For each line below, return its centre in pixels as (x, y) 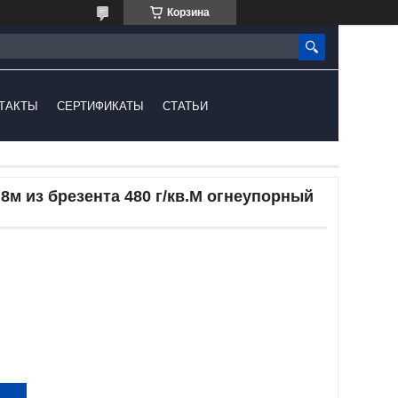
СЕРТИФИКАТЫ (101, 106)
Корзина (188, 12)
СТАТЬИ (186, 106)
